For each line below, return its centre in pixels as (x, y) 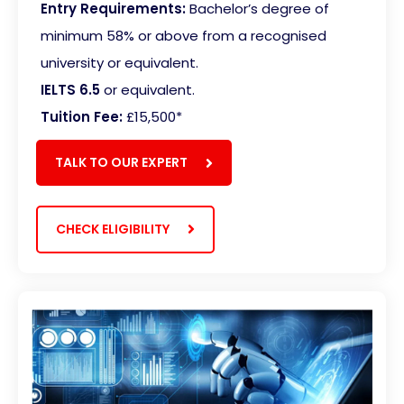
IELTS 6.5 (70, 90)
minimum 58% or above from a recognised (184, 36)
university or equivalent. (119, 63)
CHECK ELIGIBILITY (113, 229)
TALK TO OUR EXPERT (121, 163)
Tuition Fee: (82, 117)
